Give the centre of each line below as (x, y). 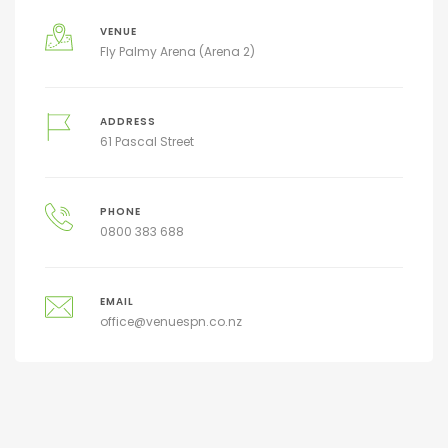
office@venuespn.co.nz (170, 322)
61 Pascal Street (146, 142)
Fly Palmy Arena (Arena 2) (177, 52)
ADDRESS (127, 122)
